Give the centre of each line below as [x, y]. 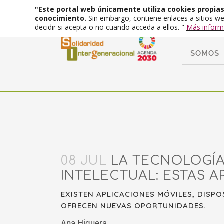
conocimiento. [62, 18]
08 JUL [84, 161]
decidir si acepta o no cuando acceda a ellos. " [111, 27]
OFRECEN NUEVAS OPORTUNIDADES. [133, 206]
